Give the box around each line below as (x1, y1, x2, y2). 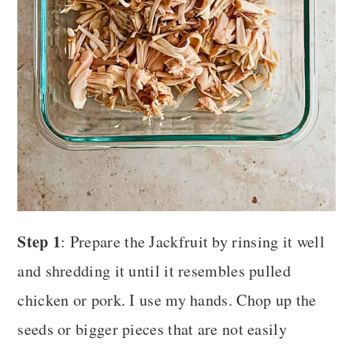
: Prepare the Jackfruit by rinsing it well (61, 231, 325, 253)
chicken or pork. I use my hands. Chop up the (17, 289, 317, 311)
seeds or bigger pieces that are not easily (17, 318, 287, 340)
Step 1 (17, 230, 61, 254)
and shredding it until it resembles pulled (17, 260, 291, 282)
